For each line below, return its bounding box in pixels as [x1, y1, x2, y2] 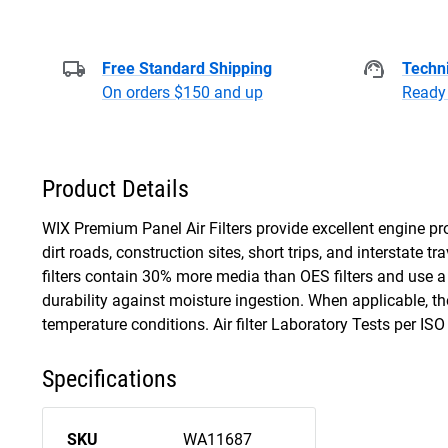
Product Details [42, 175, 189, 203]
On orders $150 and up [102, 83, 263, 102]
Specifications [42, 365, 177, 394]
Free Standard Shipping [102, 59, 272, 78]
